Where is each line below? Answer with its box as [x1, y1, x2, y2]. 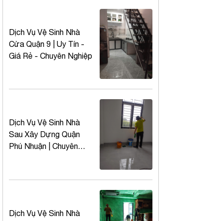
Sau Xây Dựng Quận [9, 130, 80, 139]
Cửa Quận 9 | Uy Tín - [9, 39, 84, 49]
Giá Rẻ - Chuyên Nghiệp [9, 51, 92, 61]
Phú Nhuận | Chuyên [9, 142, 78, 151]
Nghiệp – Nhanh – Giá [9, 153, 83, 163]
